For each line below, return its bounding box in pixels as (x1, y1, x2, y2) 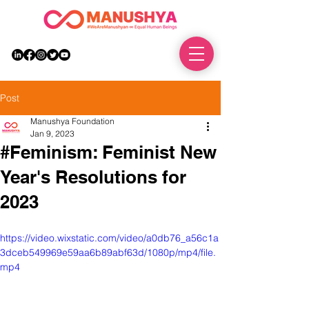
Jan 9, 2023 (30, 128, 74, 139)
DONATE (131, 49, 168, 59)
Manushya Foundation (30, 116, 114, 126)
